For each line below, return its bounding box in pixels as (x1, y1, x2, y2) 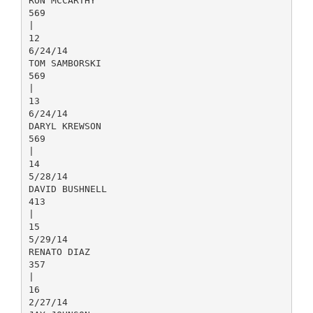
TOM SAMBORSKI (28, 57, 101, 68)
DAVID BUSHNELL (28, 183, 107, 194)
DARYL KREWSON (28, 120, 101, 131)
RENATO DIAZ (28, 246, 90, 257)
